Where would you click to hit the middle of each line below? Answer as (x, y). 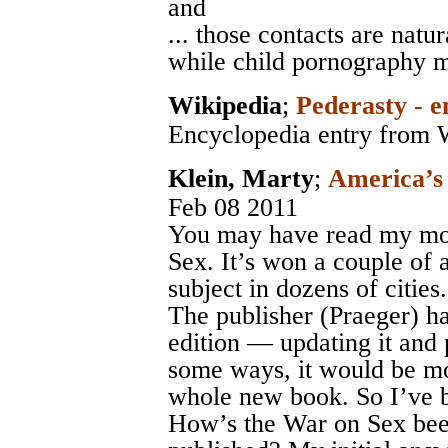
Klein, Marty (241, 179)
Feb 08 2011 (233, 208)
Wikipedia (225, 106)
